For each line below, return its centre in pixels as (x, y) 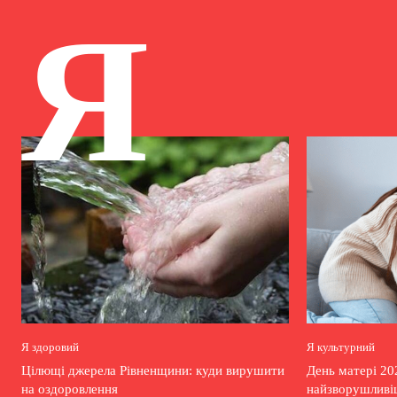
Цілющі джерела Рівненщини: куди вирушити (153, 371)
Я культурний (341, 347)
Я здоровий (50, 347)
